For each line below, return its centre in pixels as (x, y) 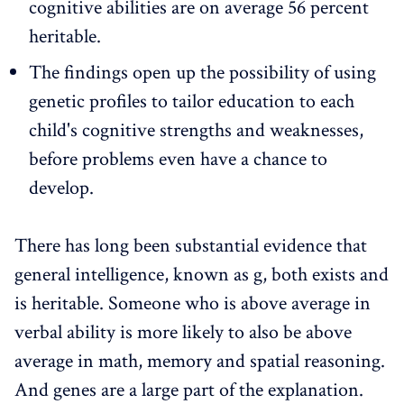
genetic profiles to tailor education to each (192, 101)
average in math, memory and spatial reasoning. (200, 361)
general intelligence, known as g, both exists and (202, 274)
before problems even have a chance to (178, 159)
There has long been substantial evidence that (191, 245)
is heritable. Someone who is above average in (193, 303)
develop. (61, 188)
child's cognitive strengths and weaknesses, (196, 130)
